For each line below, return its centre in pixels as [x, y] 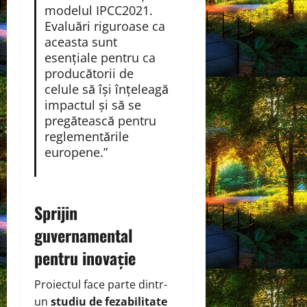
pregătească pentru [100, 120]
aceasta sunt [81, 41]
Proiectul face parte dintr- [101, 284]
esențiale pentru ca [100, 57]
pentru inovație [85, 257]
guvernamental [84, 235]
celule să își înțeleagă [106, 89]
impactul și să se [93, 105]
